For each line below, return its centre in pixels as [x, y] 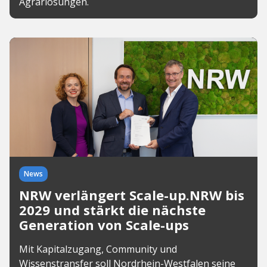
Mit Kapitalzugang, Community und [98, 249]
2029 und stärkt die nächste [112, 209]
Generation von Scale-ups [104, 224]
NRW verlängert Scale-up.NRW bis [132, 195]
